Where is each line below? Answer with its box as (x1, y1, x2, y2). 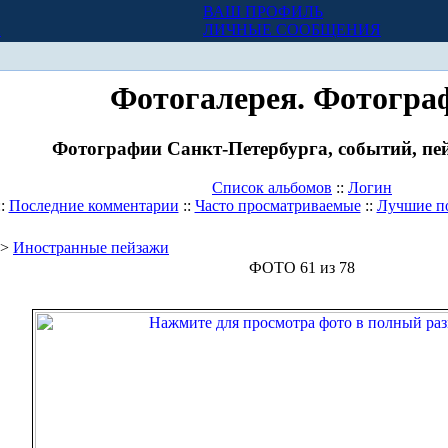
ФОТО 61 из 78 (249, 259, 355, 277)
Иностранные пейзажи (13, 239, 169, 257)
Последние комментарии (8, 197, 179, 215)
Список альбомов (212, 179, 332, 197)
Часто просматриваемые (194, 197, 361, 215)
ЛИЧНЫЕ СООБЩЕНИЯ (203, 21, 381, 38)
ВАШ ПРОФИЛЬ (203, 3, 323, 20)
